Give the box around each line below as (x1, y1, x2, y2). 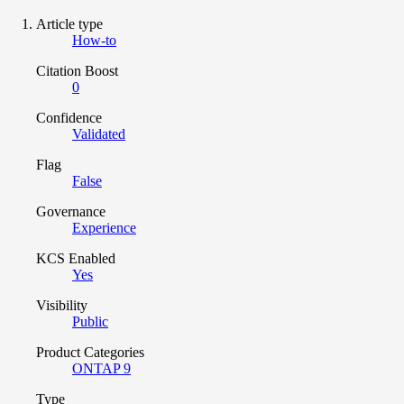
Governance (36, 204, 106, 220)
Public (72, 314, 108, 330)
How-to (72, 32, 116, 49)
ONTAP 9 (72, 361, 131, 377)
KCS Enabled (36, 251, 115, 267)
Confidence (36, 110, 102, 126)
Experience (72, 220, 136, 236)
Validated (72, 126, 125, 142)
